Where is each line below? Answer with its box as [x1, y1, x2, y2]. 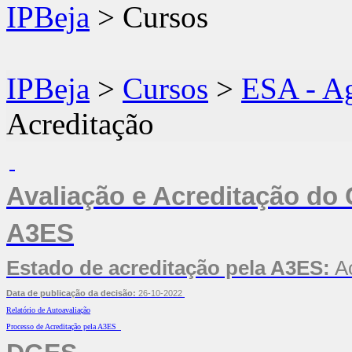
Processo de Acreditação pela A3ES [6, 322, 119, 331]
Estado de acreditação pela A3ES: [6, 256, 330, 280]
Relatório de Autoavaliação [6, 306, 90, 314]
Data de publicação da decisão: [6, 288, 136, 298]
